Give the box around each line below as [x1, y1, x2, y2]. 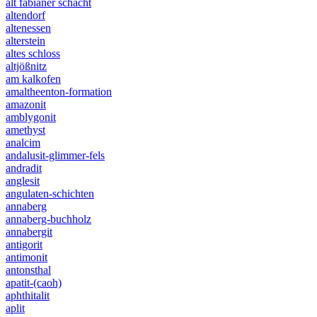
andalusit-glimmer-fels [6, 149, 105, 162]
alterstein [6, 35, 45, 47]
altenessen [6, 22, 51, 35]
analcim [6, 137, 40, 149]
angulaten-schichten [6, 188, 94, 200]
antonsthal [6, 264, 51, 277]
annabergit [6, 226, 52, 238]
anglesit [6, 175, 40, 188]
